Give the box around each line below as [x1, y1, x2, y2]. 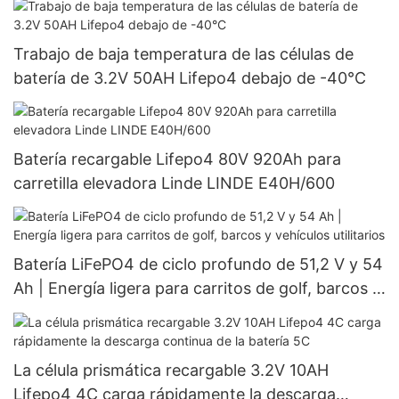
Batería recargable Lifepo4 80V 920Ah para [13, 149, 341, 168]
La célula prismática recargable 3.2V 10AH [13, 360, 329, 379]
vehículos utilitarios [13, 303, 157, 322]
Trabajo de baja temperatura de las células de [13, 44, 354, 63]
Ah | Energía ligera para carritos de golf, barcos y [13, 279, 381, 298]
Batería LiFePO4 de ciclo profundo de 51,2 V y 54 [13, 255, 383, 274]
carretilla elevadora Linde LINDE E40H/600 [13, 173, 335, 192]
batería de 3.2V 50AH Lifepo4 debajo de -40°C [13, 68, 366, 87]
